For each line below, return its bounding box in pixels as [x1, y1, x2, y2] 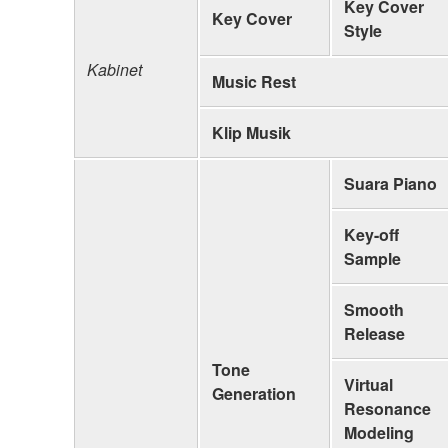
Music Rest [212, 69, 296, 93]
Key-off [344, 222, 399, 246]
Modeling [344, 420, 414, 444]
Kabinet [87, 57, 142, 81]
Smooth [344, 297, 404, 321]
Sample [344, 246, 401, 270]
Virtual [344, 372, 393, 396]
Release [344, 321, 405, 345]
